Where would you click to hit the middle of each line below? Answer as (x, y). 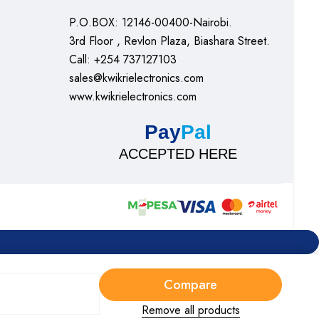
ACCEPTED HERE (178, 154)
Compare (190, 285)
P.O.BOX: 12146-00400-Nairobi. (151, 22)
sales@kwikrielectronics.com (136, 78)
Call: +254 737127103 (123, 59)
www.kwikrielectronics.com (133, 96)
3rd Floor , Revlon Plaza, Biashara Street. (169, 41)
